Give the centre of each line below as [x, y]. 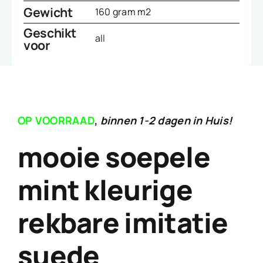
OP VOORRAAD [56, 121]
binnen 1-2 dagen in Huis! [166, 121]
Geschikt [50, 33]
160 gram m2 [123, 12]
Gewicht [48, 12]
